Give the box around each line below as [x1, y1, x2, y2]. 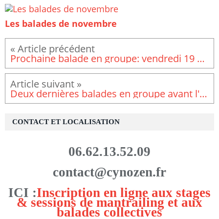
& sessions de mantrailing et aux [17, 195, 202, 210]
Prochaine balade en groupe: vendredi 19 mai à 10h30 [197, 51, 205, 66]
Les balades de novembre [5, 18, 117, 30]
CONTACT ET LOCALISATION [12, 118, 120, 126]
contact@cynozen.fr [53, 165, 166, 179]
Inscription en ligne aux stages [37, 185, 211, 200]
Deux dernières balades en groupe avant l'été [199, 87, 207, 101]
